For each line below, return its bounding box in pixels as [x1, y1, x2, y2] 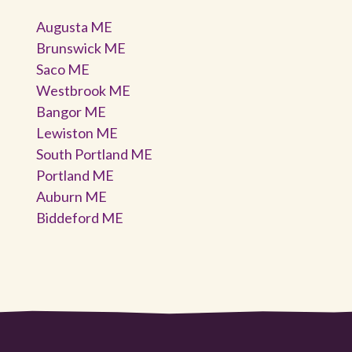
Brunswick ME [36, 38, 126, 57]
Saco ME [36, 60, 90, 78]
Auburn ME [36, 187, 107, 205]
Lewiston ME [36, 123, 118, 141]
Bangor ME [36, 102, 106, 120]
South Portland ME [36, 145, 152, 163]
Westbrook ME [36, 81, 130, 99]
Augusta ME [36, 17, 112, 35]
